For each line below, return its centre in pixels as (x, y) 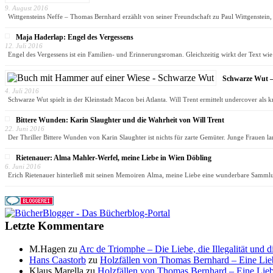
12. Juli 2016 (24, 46)
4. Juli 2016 (22, 91)
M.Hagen (48, 249)
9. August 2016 (27, 8)
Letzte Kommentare (54, 225)
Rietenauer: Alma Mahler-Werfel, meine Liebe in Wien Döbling (114, 158)
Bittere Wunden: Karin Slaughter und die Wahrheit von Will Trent (120, 120)
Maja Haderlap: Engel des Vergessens (75, 37)
